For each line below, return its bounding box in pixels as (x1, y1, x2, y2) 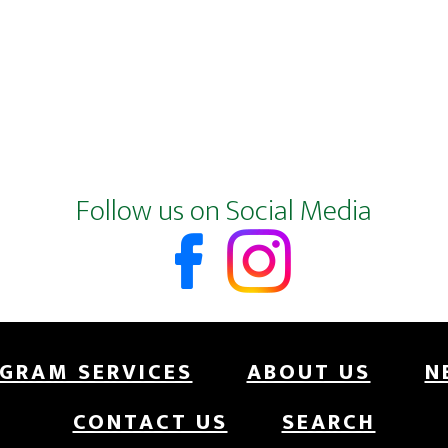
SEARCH (281, 404, 376, 441)
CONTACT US (72, 404, 228, 441)
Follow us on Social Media (76, 186, 372, 236)
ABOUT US (246, 354, 371, 391)
